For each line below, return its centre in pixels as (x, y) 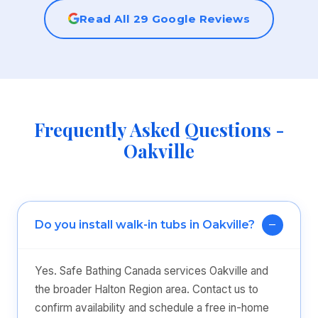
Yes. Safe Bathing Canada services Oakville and (152, 270)
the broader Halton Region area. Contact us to (147, 289)
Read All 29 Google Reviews (165, 18)
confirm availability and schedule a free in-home (152, 307)
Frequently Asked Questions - (159, 129)
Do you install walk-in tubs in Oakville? (145, 224)
